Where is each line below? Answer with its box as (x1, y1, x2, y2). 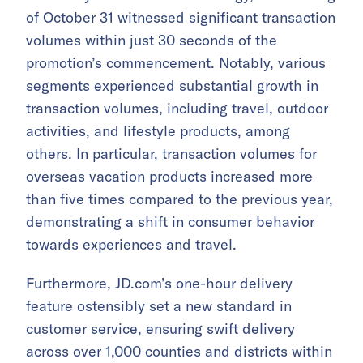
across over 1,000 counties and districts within (26, 341, 332, 361)
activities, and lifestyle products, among (26, 121, 290, 140)
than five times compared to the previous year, (26, 189, 333, 208)
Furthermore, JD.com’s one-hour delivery (26, 273, 293, 293)
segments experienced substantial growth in (26, 75, 318, 95)
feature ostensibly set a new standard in (26, 296, 292, 315)
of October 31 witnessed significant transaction (26, 7, 335, 27)
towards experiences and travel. (26, 234, 237, 254)
